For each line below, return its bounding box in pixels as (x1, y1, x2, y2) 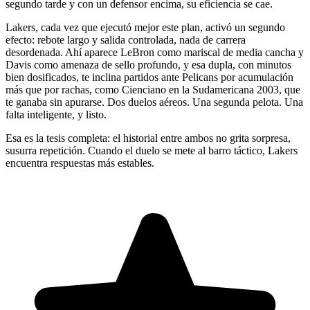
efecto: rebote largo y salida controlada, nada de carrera (6, 34, 246, 46)
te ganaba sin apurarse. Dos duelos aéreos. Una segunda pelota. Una (6, 96, 303, 109)
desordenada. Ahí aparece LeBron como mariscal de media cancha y (6, 46, 304, 59)
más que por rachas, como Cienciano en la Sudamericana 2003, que (6, 84, 300, 96)
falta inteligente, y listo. (6, 109, 107, 121)
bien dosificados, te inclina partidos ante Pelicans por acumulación (6, 71, 293, 84)
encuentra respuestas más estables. (6, 157, 154, 170)
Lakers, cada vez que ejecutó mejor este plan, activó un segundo (6, 21, 285, 34)
